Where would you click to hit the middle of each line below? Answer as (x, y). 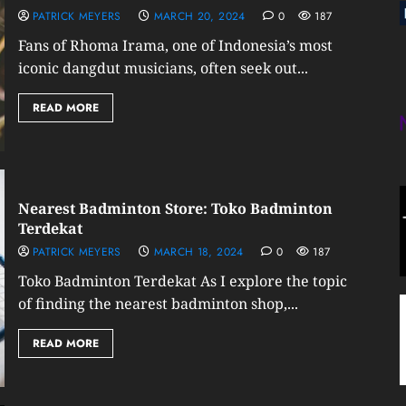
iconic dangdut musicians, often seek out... (163, 68)
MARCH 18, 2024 (198, 252)
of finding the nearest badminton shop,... (158, 304)
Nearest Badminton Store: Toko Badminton (175, 208)
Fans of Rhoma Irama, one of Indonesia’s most (175, 45)
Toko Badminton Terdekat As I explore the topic (182, 281)
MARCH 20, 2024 (199, 16)
